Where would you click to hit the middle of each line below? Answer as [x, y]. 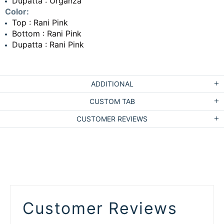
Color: [17, 11]
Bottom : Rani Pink [47, 33]
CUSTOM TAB [112, 101]
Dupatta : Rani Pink [48, 44]
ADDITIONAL [112, 83]
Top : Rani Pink [40, 22]
